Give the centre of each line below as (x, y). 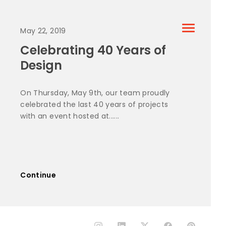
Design (41, 65)
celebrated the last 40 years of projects (94, 104)
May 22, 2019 (43, 31)
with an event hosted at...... (70, 116)
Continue (38, 175)
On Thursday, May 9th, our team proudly (95, 93)
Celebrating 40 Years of (93, 50)
